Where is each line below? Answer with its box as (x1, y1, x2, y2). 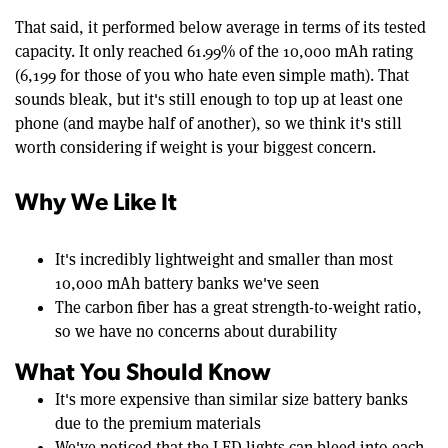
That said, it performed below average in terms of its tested (15, 17, 426, 39)
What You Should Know (15, 362, 271, 387)
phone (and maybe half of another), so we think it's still (15, 113, 402, 135)
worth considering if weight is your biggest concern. (15, 137, 376, 159)
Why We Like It (15, 192, 177, 217)
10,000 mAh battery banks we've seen (55, 273, 319, 295)
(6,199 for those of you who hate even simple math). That (15, 65, 409, 87)
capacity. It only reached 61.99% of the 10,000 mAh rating (15, 41, 413, 63)
